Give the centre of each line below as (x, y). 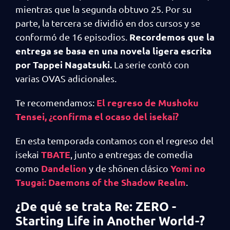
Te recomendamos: (56, 102)
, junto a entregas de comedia (131, 154)
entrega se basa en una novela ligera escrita (113, 51)
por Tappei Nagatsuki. (64, 64)
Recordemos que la (172, 37)
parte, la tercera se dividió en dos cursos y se (108, 23)
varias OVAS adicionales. (67, 78)
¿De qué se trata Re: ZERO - (96, 206)
